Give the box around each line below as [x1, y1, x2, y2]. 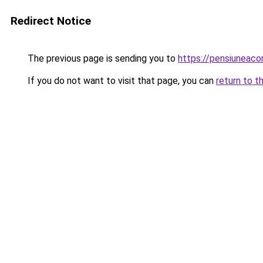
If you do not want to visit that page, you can [25, 75, 216, 86]
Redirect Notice [11, 14, 91, 28]
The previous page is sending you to [25, 53, 178, 64]
